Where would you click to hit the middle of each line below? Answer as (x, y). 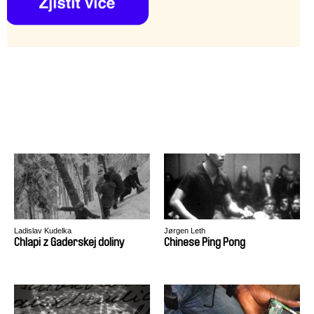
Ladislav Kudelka (43, 231)
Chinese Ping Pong (205, 242)
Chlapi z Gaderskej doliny (69, 242)
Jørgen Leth (185, 231)
